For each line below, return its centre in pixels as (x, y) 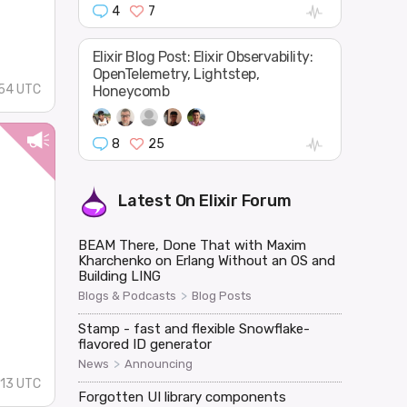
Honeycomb (131, 91)
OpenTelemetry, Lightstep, (176, 74)
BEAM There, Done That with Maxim (192, 245)
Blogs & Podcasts (127, 295)
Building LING (119, 276)
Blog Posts (221, 295)
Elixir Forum (245, 200)
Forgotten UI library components (182, 397)
